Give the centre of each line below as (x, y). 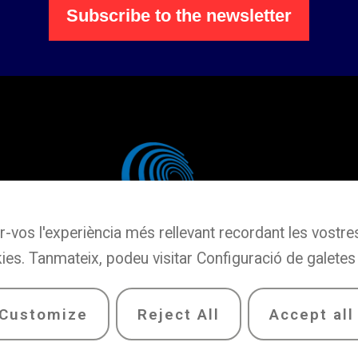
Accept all (311, 314)
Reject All (178, 314)
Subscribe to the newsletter (179, 15)
